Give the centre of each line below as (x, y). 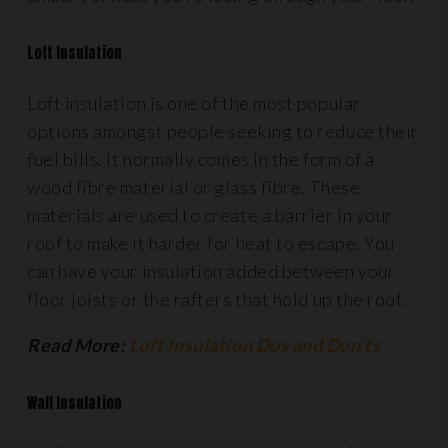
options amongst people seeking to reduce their (223, 130)
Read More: (76, 344)
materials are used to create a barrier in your (210, 214)
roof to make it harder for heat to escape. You (211, 242)
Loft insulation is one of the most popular (194, 102)
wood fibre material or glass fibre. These (194, 186)
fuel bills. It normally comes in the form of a (201, 158)
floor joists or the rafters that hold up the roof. (218, 298)
